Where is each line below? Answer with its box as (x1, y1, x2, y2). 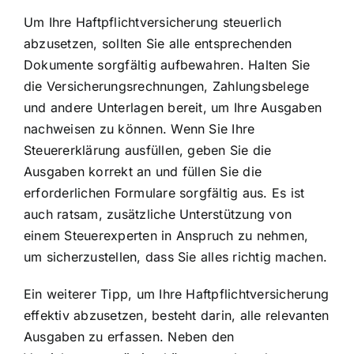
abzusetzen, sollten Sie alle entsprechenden (24, 35, 292, 51)
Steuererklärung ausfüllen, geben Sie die (24, 141, 272, 158)
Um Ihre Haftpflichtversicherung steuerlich (24, 13, 282, 30)
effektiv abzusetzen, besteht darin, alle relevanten (24, 307, 330, 323)
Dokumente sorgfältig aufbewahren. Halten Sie (24, 56, 311, 73)
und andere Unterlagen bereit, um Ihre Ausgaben (24, 99, 322, 115)
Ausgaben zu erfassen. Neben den (24, 328, 235, 345)
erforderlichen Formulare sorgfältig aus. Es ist (24, 184, 305, 201)
